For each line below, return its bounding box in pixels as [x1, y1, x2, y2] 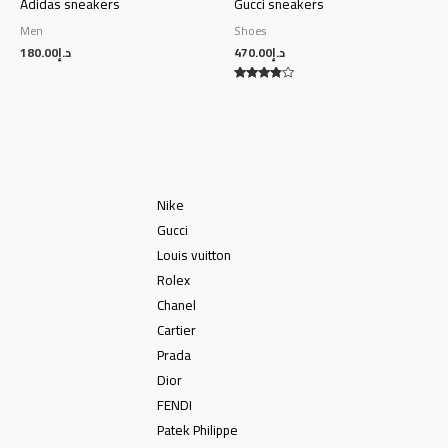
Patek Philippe [156, 417, 238, 444]
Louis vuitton [156, 242, 231, 269]
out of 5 [234, 105, 271, 118]
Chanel [156, 292, 196, 319]
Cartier [156, 317, 196, 344]
